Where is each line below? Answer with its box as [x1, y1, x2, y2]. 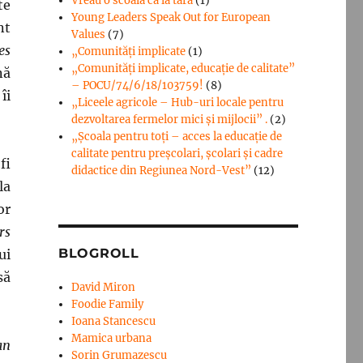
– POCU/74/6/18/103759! [71, 78, 204, 92]
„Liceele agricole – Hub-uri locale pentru [71, 95, 284, 109]
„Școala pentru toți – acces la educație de [71, 129, 283, 143]
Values [71, 27, 106, 41]
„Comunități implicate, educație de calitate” [71, 61, 296, 75]
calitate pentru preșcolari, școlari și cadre [71, 146, 284, 160]
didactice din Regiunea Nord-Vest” [71, 163, 252, 177]
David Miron [71, 280, 136, 294]
